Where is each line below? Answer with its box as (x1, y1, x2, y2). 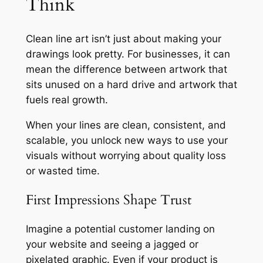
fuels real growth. (25, 93, 108, 106)
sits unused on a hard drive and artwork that (25, 78, 237, 90)
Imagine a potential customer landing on (25, 223, 215, 235)
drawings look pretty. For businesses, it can (25, 48, 230, 60)
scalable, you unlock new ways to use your (25, 134, 228, 146)
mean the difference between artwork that (25, 63, 227, 75)
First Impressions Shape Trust (25, 190, 191, 209)
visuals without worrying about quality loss (25, 149, 226, 161)
